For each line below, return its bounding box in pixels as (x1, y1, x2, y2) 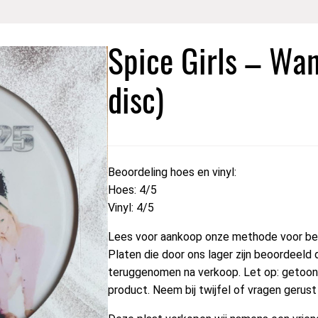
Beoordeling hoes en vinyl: (108, 165, 236, 179)
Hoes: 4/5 (108, 182, 157, 197)
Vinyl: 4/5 (108, 200, 154, 214)
